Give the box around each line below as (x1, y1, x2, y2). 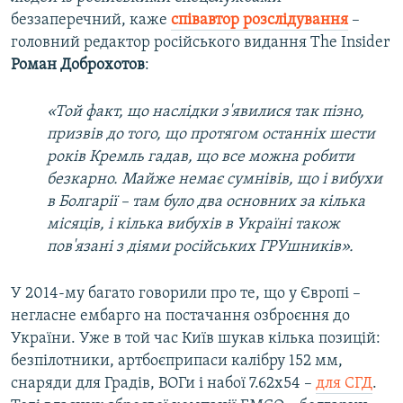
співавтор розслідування (171, 11, 348, 29)
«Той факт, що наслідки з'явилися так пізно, (47, 103, 364, 121)
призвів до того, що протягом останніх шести (47, 125, 375, 143)
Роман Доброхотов (11, 56, 145, 74)
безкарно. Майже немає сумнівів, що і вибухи (47, 170, 382, 188)
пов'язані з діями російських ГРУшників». (47, 237, 354, 255)
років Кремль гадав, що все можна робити (47, 148, 354, 166)
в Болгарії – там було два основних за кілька (47, 193, 365, 210)
